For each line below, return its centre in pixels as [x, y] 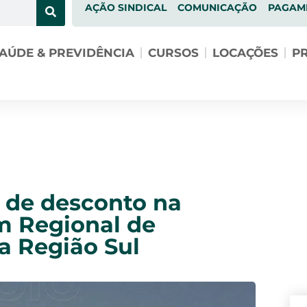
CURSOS [173, 53]
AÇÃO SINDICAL [125, 8]
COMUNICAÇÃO [217, 8]
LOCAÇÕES [245, 53]
